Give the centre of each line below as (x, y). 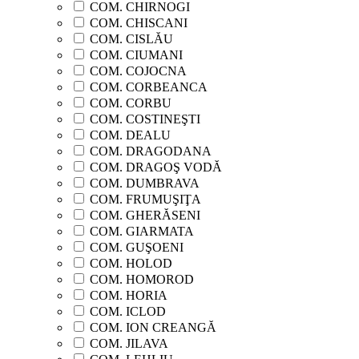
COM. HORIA (129, 295)
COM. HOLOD (131, 263)
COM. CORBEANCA (149, 87)
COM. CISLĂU (131, 38)
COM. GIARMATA (142, 231)
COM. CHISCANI (139, 22)
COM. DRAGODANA (151, 151)
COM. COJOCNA (138, 71)
